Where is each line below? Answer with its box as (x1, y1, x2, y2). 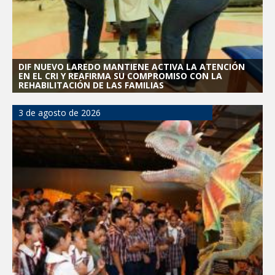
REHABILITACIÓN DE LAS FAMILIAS (18, 79, 164, 91)
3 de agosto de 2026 (18, 107, 101, 119)
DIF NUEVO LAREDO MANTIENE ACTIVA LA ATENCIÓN (18, 61, 245, 73)
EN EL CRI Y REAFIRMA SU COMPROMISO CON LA (18, 70, 222, 82)
